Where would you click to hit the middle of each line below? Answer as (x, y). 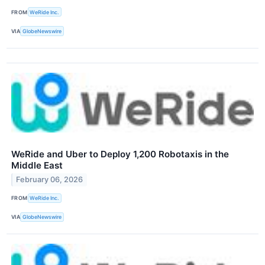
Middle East (37, 165)
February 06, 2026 (50, 180)
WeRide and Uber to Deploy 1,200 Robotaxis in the (120, 154)
